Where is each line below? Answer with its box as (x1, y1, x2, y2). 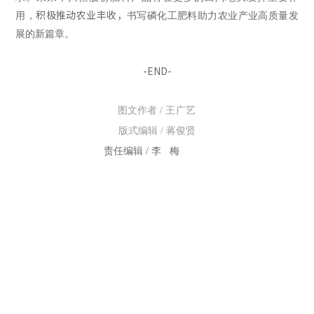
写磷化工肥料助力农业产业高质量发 (137, 10, 299, 21)
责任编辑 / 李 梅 (103, 145, 179, 156)
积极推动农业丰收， (36, 7, 127, 22)
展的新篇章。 (15, 28, 75, 39)
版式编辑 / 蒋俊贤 (118, 125, 196, 136)
